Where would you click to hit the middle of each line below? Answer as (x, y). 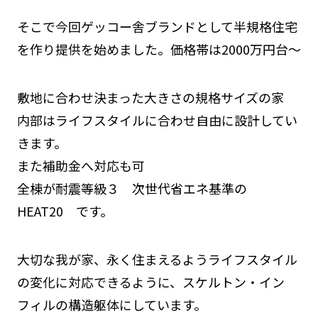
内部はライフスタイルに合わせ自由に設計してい (157, 120)
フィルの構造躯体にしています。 (111, 304)
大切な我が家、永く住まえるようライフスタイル (157, 259)
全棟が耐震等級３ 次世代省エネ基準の (132, 188)
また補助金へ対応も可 (81, 165)
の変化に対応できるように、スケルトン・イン (150, 281)
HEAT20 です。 (65, 210)
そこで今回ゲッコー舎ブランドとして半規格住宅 (157, 26)
